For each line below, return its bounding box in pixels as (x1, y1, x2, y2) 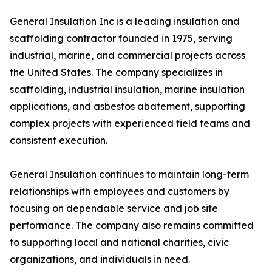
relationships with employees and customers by (10, 185, 229, 198)
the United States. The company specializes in (10, 66, 223, 79)
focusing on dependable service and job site (10, 202, 218, 215)
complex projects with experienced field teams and (10, 117, 250, 130)
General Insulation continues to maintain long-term (10, 168, 249, 181)
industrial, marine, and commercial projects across (10, 49, 245, 62)
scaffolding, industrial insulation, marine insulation (10, 83, 245, 96)
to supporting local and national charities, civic (10, 236, 229, 249)
